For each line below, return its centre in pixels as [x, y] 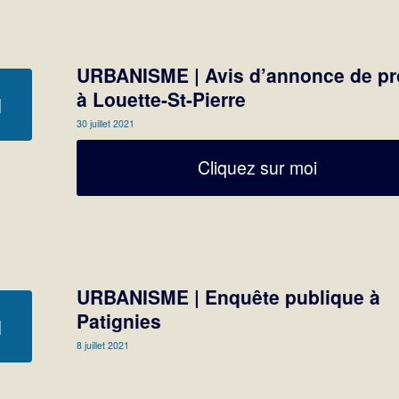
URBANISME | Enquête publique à [229, 296]
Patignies [119, 320]
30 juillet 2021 [106, 123]
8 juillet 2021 [103, 345]
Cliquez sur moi [258, 167]
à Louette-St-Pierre [162, 98]
